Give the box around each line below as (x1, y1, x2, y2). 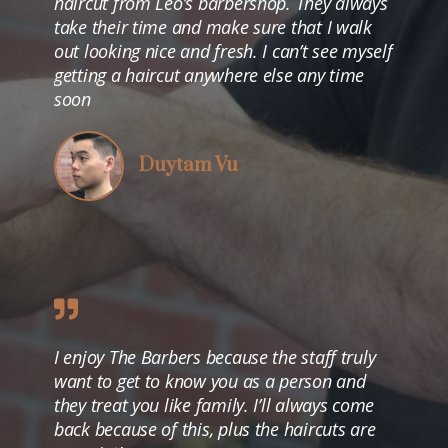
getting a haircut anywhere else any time (54, 62, 365, 87)
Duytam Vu (139, 152, 238, 178)
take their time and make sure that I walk (54, 14, 372, 39)
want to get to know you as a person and (54, 368, 366, 393)
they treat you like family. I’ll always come (54, 392, 375, 417)
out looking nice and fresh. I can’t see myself (54, 38, 393, 63)
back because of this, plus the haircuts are (54, 416, 376, 441)
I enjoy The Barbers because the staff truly (54, 344, 376, 369)
